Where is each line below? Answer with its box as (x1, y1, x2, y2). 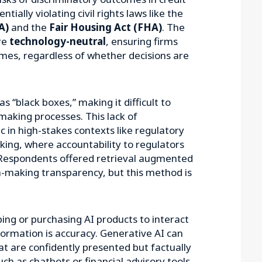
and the (9, 20, 49, 34)
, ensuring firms (106, 35, 178, 48)
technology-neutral (9, 35, 106, 48)
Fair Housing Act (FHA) (49, 20, 162, 34)
